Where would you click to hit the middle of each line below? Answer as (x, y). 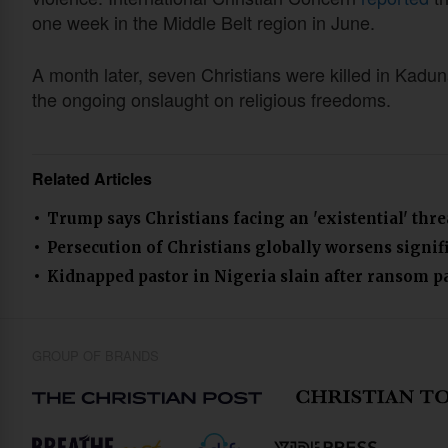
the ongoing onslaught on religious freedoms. (211, 98)
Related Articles (92, 178)
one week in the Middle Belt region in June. (208, 21)
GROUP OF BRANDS (95, 355)
